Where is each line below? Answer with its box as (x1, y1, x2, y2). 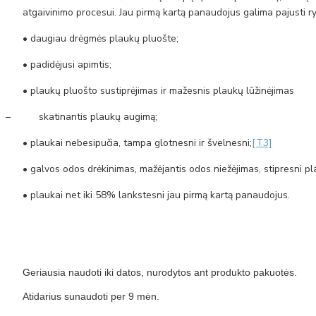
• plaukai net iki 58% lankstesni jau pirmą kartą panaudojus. (23, 188, 290, 202)
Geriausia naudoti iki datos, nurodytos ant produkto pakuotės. (23, 267, 297, 278)
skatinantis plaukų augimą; (39, 110, 157, 123)
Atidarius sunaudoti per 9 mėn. (23, 291, 159, 302)
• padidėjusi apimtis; (23, 58, 111, 71)
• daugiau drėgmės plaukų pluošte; (23, 32, 178, 45)
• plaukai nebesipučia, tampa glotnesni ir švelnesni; (23, 136, 252, 150)
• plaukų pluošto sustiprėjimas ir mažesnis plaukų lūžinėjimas (23, 84, 294, 97)
